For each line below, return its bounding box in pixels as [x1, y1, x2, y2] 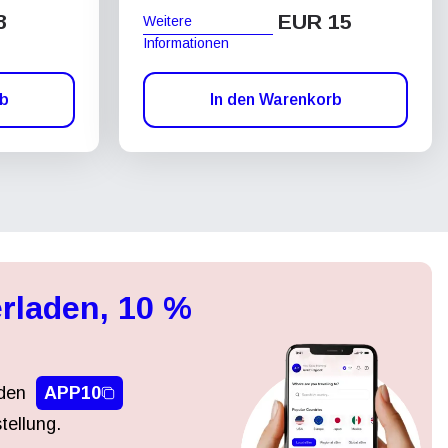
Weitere [143, 12, 192, 29]
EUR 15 [278, 10, 352, 33]
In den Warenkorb [209, 91, 342, 108]
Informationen [143, 34, 229, 51]
